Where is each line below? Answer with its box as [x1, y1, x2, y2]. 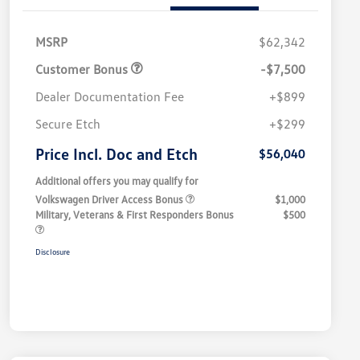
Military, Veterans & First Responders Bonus [35, 208, 234, 222]
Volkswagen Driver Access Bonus [35, 193, 186, 207]
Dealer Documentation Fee [35, 88, 184, 105]
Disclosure [35, 247, 70, 257]
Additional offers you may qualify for [35, 174, 198, 188]
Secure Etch [35, 116, 100, 133]
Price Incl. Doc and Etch [35, 144, 198, 164]
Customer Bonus [35, 61, 131, 78]
